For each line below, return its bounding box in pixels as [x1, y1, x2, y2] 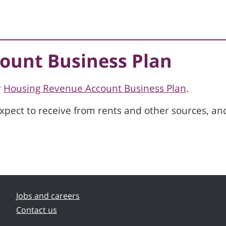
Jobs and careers [16, 190, 80, 201]
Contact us [16, 204, 57, 215]
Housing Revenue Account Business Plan [4, 82, 186, 95]
